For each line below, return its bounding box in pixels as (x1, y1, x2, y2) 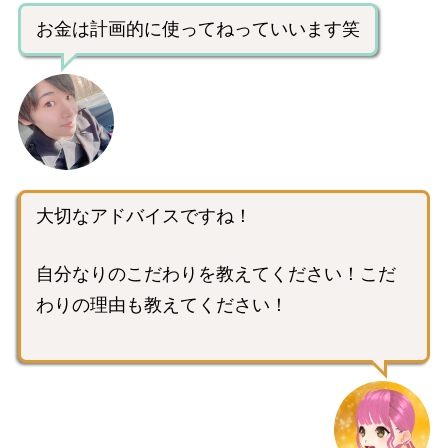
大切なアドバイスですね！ (36, 206, 252, 227)
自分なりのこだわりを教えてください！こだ (36, 264, 396, 285)
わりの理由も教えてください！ (36, 295, 288, 316)
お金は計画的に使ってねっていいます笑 (36, 19, 360, 40)
